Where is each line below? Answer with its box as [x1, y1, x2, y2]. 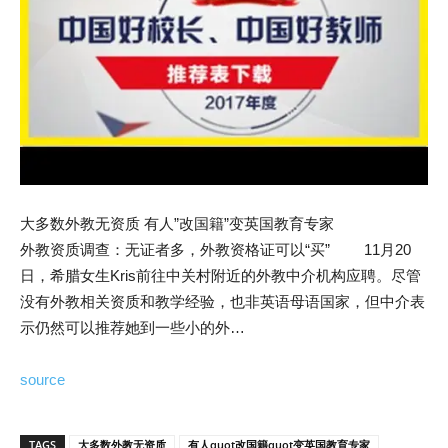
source [20, 371, 65, 388]
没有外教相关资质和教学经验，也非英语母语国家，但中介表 [20, 293, 425, 310]
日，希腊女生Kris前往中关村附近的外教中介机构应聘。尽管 [20, 267, 421, 284]
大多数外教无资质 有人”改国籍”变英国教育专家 [20, 215, 334, 232]
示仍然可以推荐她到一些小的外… [20, 319, 245, 336]
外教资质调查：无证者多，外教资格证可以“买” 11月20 [20, 241, 411, 258]
